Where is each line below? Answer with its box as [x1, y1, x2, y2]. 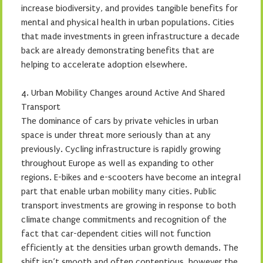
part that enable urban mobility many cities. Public [21, 186, 217, 197]
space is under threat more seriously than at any [21, 130, 211, 140]
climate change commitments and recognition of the [21, 214, 227, 225]
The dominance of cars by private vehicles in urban [21, 116, 218, 126]
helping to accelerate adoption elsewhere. [21, 59, 187, 70]
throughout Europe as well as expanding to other [21, 158, 214, 168]
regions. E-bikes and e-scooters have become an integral [21, 172, 241, 183]
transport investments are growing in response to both [21, 200, 236, 211]
